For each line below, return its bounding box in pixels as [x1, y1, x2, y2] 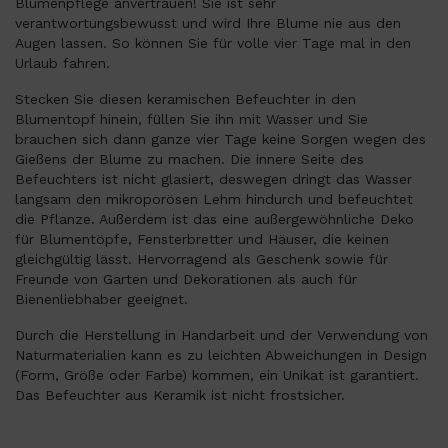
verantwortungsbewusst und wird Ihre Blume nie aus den [15, 15, 401, 31]
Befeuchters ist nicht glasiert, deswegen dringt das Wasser [15, 171, 412, 187]
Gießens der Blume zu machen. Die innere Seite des [15, 151, 364, 167]
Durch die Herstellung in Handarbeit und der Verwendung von [15, 327, 428, 343]
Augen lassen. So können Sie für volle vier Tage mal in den [15, 35, 411, 51]
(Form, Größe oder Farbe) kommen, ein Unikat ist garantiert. [15, 367, 419, 383]
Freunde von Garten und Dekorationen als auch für [15, 271, 357, 287]
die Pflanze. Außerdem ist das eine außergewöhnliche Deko [15, 211, 414, 227]
